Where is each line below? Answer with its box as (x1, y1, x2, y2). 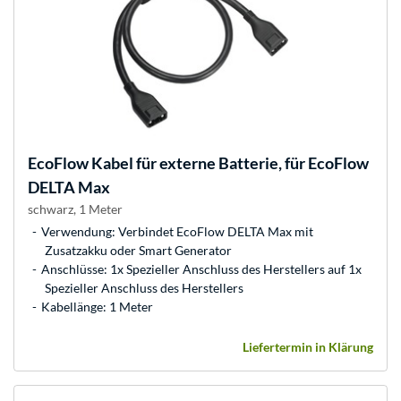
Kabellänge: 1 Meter (41, 299, 153, 315)
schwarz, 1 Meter (28, 201, 123, 218)
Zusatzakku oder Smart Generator (45, 243, 232, 259)
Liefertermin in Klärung (243, 339, 373, 355)
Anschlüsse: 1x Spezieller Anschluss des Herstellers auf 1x (41, 261, 362, 277)
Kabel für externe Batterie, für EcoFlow (89, 153, 369, 174)
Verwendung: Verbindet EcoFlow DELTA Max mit (41, 224, 313, 240)
